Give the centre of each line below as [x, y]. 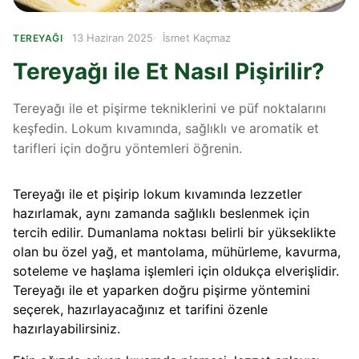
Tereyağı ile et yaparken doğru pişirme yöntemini [161, 290]
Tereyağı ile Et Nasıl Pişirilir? [169, 72]
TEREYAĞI [38, 38]
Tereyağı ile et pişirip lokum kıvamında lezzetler [157, 194]
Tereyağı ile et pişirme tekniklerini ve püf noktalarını [169, 109]
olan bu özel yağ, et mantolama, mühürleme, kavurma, [177, 252]
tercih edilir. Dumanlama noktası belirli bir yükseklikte [174, 233]
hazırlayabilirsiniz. [67, 329]
